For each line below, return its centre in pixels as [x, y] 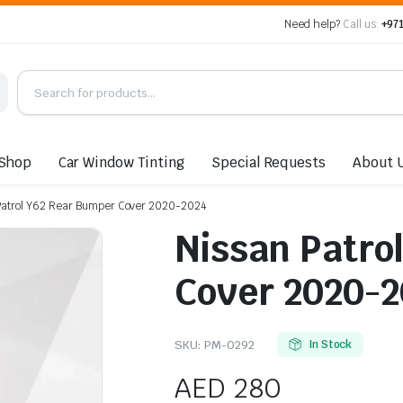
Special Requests [269, 162]
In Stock [330, 344]
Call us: [360, 24]
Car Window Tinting [121, 162]
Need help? [313, 24]
